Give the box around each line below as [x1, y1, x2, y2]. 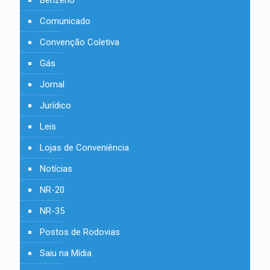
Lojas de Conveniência [40, 142, 129, 153]
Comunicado [40, 16, 90, 27]
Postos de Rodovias [40, 227, 120, 237]
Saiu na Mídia [40, 248, 92, 259]
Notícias [40, 163, 72, 174]
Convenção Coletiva [40, 37, 119, 48]
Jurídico [40, 100, 71, 111]
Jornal [40, 79, 64, 90]
